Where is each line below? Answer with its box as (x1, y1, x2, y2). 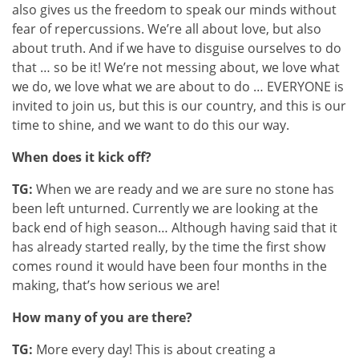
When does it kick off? (12, 147, 151, 166)
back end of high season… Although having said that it (12, 218, 337, 236)
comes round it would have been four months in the (12, 256, 327, 275)
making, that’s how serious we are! (12, 276, 220, 294)
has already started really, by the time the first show (12, 237, 325, 256)
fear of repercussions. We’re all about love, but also (12, 19, 321, 38)
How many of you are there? (12, 308, 192, 326)
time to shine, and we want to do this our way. (12, 115, 289, 134)
